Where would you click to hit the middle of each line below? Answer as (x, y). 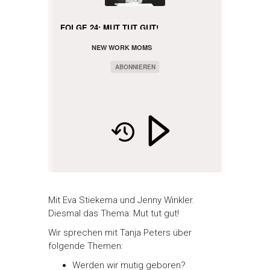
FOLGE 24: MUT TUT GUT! (109, 28)
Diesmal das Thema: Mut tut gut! (114, 214)
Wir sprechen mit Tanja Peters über (120, 233)
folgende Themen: (86, 246)
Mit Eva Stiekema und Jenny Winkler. (121, 200)
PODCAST (108, 57)
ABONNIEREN (135, 67)
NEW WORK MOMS (122, 48)
